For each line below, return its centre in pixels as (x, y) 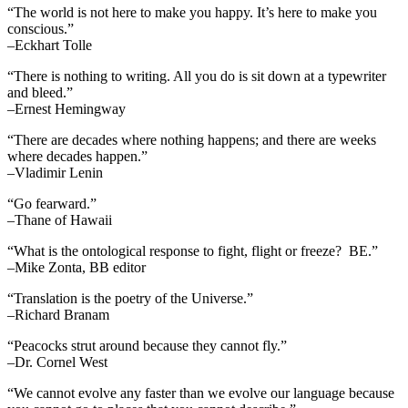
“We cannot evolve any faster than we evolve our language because (201, 393)
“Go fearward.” (52, 203)
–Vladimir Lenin (55, 172)
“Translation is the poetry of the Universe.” (130, 298)
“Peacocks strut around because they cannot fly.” (147, 345)
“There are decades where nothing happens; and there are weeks (192, 139)
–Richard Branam (58, 314)
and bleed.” (40, 92)
